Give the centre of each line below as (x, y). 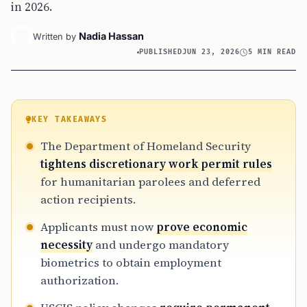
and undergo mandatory (161, 245)
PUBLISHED (161, 52)
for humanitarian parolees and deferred (150, 182)
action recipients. (88, 199)
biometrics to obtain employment (131, 262)
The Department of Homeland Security (146, 146)
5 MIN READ (272, 52)
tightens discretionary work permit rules (156, 164)
